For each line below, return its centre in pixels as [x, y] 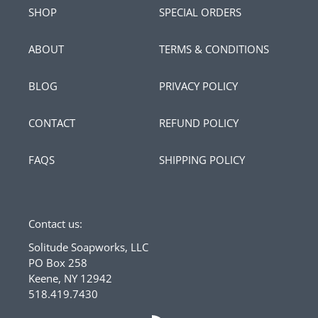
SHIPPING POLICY [202, 160]
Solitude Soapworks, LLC [88, 247]
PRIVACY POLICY [198, 86]
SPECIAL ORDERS [200, 12]
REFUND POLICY [199, 123]
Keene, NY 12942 [70, 278]
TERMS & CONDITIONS [214, 49]
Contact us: [55, 224]
